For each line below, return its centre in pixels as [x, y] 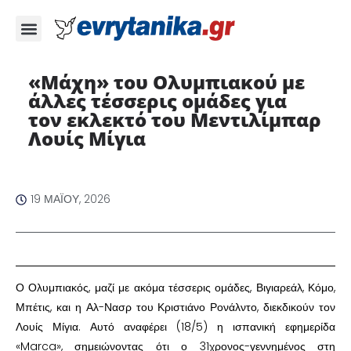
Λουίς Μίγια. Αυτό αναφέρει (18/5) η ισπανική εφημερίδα [175, 327]
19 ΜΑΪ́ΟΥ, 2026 [71, 199]
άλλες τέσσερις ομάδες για [157, 101]
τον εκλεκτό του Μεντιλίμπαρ [174, 119]
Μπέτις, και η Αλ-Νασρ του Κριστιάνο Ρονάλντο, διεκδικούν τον [175, 307]
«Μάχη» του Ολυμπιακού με [166, 82]
